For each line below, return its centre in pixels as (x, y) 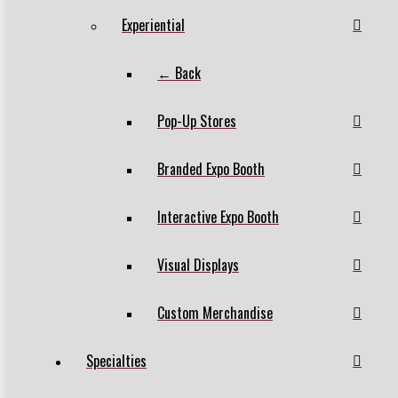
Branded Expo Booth (211, 168)
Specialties (116, 360)
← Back (179, 72)
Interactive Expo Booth (218, 216)
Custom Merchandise (215, 312)
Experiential (153, 24)
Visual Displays (198, 264)
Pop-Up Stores (197, 120)
